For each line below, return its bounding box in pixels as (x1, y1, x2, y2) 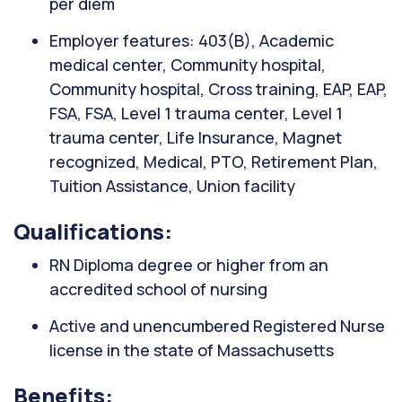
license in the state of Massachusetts (49, 339, 334, 361)
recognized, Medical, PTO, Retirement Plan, (49, 151, 378, 172)
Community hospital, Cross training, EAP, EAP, (49, 78, 388, 100)
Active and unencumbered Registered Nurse (49, 315, 385, 336)
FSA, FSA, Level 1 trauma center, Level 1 (49, 102, 343, 124)
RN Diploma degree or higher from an (49, 254, 328, 275)
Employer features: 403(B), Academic (49, 30, 334, 51)
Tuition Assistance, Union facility (49, 175, 295, 197)
